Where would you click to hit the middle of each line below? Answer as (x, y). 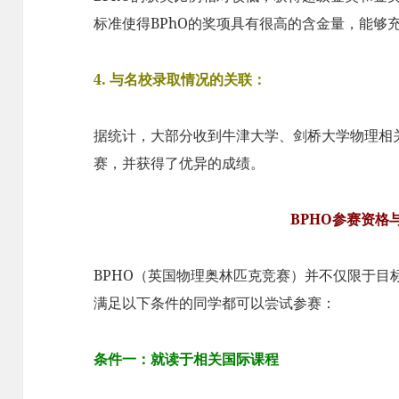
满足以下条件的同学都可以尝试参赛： (215, 302)
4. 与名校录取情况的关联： (180, 79)
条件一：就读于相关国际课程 (187, 358)
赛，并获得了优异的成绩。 (179, 163)
